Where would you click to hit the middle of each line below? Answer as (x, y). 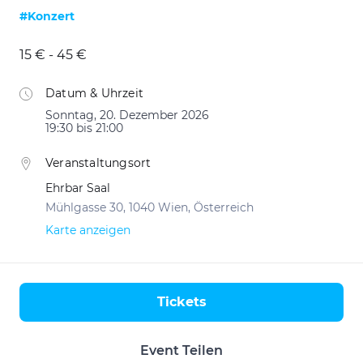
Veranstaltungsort (98, 163)
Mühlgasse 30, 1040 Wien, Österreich (149, 207)
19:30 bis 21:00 (84, 128)
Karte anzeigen (88, 230)
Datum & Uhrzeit (94, 93)
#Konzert (47, 16)
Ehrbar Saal (78, 188)
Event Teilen (181, 350)
